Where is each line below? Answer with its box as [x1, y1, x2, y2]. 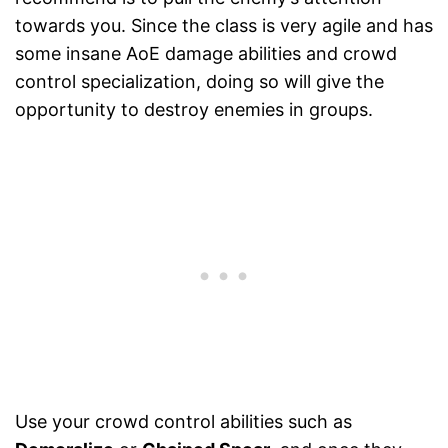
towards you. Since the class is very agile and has [15, 15, 433, 37]
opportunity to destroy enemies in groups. [15, 99, 373, 121]
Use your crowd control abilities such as [15, 411, 352, 433]
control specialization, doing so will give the [15, 71, 384, 93]
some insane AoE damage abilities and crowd [15, 43, 397, 65]
